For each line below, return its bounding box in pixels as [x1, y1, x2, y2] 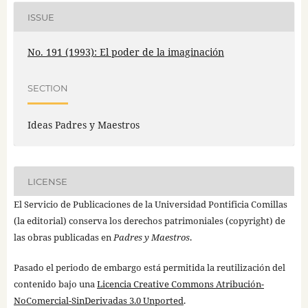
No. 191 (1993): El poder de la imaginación [27, 45, 224, 59]
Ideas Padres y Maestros [27, 118, 140, 132]
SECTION [27, 82, 68, 93]
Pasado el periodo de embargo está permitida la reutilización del [13, 261, 285, 274]
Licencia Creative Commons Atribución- [96, 278, 264, 291]
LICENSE [27, 175, 67, 187]
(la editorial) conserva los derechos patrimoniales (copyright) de [13, 214, 285, 228]
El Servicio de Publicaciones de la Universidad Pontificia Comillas [13, 198, 287, 211]
